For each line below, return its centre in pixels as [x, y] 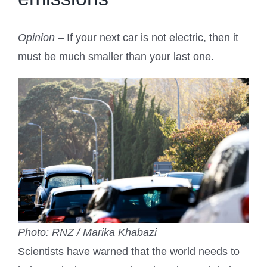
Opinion [38, 38]
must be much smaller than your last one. [116, 57]
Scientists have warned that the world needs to [129, 251]
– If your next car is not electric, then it [148, 38]
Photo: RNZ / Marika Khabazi [87, 232]
